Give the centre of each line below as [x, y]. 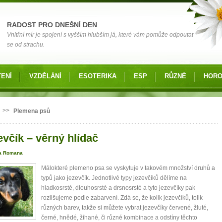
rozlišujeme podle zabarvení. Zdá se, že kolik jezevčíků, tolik [122, 198]
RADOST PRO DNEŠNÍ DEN [52, 25]
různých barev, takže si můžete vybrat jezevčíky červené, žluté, [125, 208]
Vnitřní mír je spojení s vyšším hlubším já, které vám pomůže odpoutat [100, 35]
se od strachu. [26, 45]
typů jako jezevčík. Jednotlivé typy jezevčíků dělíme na [114, 178]
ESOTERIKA [98, 76]
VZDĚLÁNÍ [45, 76]
